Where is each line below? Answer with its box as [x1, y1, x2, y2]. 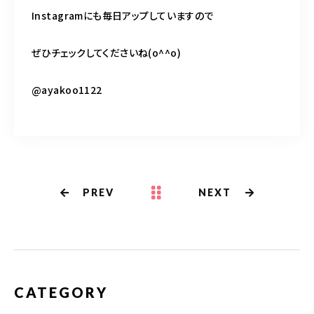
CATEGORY [14, 283, 108, 301]
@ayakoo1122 [32, 82, 102, 97]
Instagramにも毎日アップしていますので [32, 8, 214, 22]
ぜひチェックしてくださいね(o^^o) [32, 45, 181, 60]
